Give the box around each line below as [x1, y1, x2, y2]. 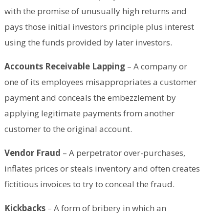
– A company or [125, 61, 187, 72]
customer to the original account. [4, 123, 132, 135]
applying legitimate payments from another [4, 108, 175, 119]
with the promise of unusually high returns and [4, 5, 187, 17]
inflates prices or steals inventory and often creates [4, 163, 200, 175]
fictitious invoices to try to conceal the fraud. [4, 178, 175, 190]
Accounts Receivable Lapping [4, 61, 125, 72]
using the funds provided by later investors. [4, 37, 172, 48]
